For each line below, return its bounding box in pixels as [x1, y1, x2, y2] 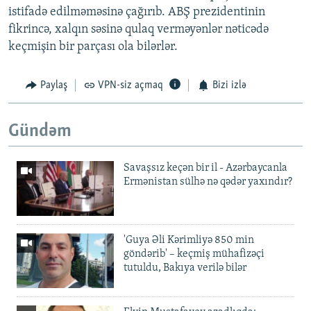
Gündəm [8, 121, 72, 141]
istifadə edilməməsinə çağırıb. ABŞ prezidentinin [8, 6, 265, 19]
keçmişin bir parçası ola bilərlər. [8, 40, 178, 54]
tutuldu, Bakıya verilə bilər [124, 262, 246, 274]
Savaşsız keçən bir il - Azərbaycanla [124, 162, 287, 174]
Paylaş [40, 80, 67, 92]
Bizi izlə [212, 80, 246, 92]
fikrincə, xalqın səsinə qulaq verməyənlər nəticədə [8, 23, 269, 37]
